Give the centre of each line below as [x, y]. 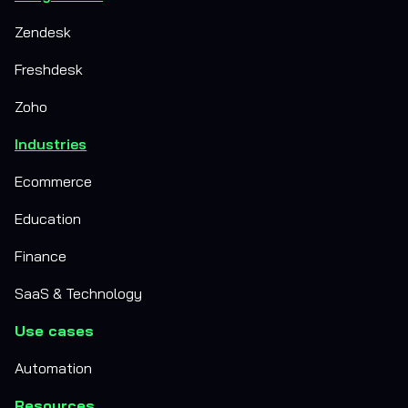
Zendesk [43, 32]
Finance [41, 256]
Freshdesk [49, 69]
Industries [51, 144]
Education [48, 219]
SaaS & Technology [78, 293]
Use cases [54, 331]
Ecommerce [53, 181]
